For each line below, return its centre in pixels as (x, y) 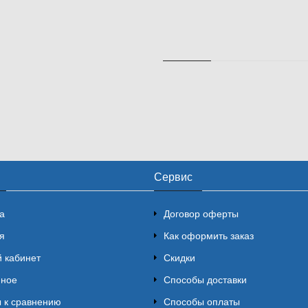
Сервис (173, 177)
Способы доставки (205, 280)
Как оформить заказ (209, 236)
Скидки (179, 258)
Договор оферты (201, 214)
